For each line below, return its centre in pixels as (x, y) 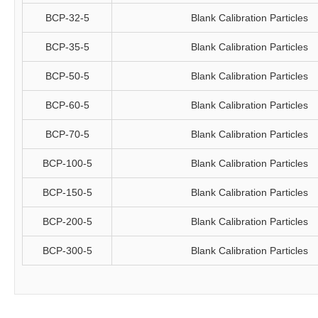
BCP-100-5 (67, 163)
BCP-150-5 (67, 192)
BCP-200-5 (67, 221)
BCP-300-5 (67, 251)
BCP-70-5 (67, 134)
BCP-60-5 (67, 105)
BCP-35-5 (67, 47)
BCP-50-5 (67, 76)
